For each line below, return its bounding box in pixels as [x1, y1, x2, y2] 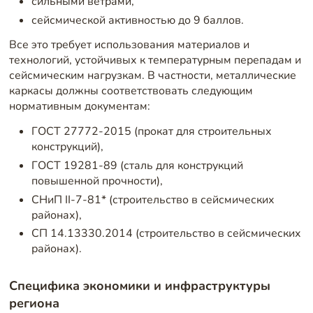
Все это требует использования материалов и [8, 37, 249, 53]
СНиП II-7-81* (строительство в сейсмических [31, 191, 275, 208]
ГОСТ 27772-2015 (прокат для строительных [31, 123, 272, 139]
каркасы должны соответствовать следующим [8, 83, 253, 99]
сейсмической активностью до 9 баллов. [31, 12, 244, 28]
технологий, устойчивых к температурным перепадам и [8, 52, 301, 68]
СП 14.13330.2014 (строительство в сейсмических [31, 226, 301, 242]
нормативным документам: [8, 99, 150, 115]
